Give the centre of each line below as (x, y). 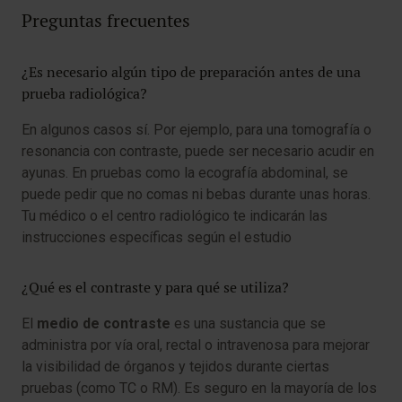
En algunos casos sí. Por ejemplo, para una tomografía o (197, 130)
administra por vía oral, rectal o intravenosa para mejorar (196, 345)
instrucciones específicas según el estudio (157, 237)
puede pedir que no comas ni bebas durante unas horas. (196, 194)
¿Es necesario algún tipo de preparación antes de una (191, 72)
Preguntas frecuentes (106, 21)
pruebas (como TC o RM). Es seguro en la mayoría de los (199, 388)
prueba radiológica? (84, 94)
